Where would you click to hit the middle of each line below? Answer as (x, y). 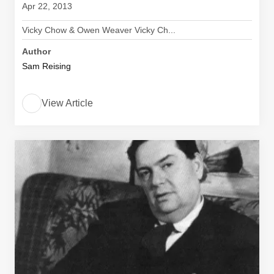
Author (36, 51)
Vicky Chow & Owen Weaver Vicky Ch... (99, 30)
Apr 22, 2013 (47, 6)
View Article (67, 103)
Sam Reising (46, 66)
